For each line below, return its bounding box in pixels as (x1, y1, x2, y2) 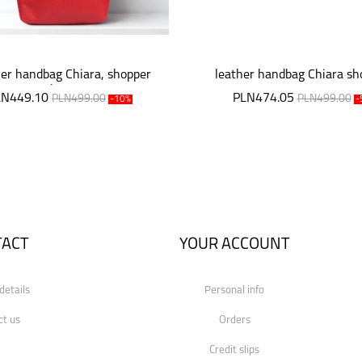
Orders (218, 315, 250, 326)
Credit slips (209, 345, 260, 356)
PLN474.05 (232, 92, 294, 105)
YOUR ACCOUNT (179, 237, 290, 253)
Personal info (204, 285, 265, 296)
